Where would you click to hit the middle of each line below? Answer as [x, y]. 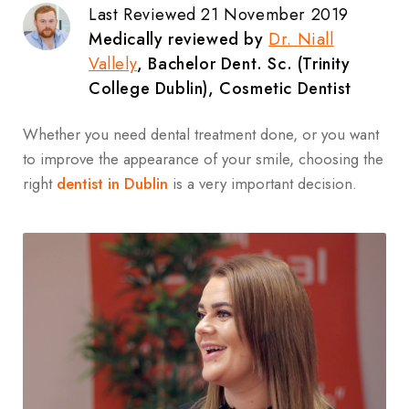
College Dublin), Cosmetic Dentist [220, 88]
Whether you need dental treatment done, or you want [201, 134]
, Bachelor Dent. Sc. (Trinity [244, 63]
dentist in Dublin [112, 183]
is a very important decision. [262, 183]
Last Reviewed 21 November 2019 [219, 14]
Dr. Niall [301, 39]
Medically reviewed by [179, 39]
